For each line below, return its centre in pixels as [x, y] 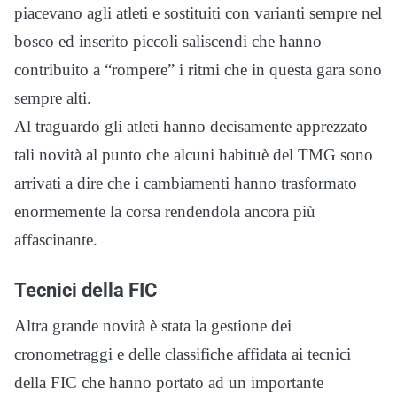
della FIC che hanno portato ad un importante [169, 383]
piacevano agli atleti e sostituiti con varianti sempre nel [198, 13]
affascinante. [56, 240]
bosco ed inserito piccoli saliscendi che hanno [168, 42]
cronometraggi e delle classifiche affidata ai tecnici [183, 354]
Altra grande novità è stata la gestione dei [153, 326]
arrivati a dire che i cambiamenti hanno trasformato [186, 183]
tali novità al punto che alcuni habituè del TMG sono [194, 155]
